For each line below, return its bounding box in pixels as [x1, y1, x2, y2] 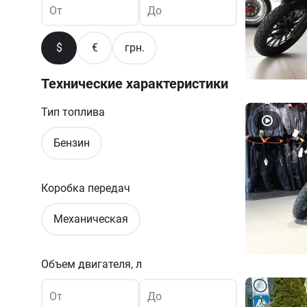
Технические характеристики [41, 75, 228, 92]
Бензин [53, 136, 90, 149]
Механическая [53, 212, 128, 225]
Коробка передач [41, 182, 130, 195]
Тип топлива [41, 106, 105, 119]
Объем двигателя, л [41, 258, 142, 271]
